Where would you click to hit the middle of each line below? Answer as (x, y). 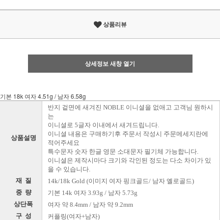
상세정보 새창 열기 (110, 63)
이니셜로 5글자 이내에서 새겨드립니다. (103, 125)
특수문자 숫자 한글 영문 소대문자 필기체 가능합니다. (123, 152)
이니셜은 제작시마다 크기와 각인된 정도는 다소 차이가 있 (129, 161)
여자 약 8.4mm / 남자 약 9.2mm (90, 205)
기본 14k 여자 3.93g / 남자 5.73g (93, 193)
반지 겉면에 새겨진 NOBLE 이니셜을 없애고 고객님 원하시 (130, 108)
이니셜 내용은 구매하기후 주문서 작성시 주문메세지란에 (128, 134)
